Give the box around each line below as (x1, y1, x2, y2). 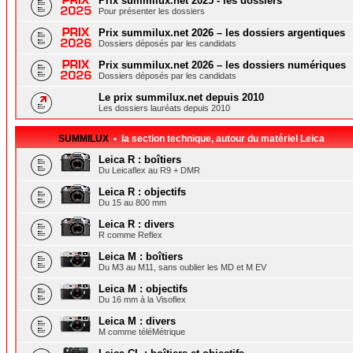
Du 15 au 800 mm (98, 198, 166, 207)
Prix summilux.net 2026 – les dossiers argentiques (98, 27, 345, 39)
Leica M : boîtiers (98, 251, 183, 262)
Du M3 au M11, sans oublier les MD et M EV (98, 262, 266, 272)
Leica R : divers (98, 218, 174, 230)
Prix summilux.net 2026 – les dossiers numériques (98, 59, 346, 71)
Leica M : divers (98, 315, 176, 327)
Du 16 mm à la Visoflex (98, 295, 186, 304)
